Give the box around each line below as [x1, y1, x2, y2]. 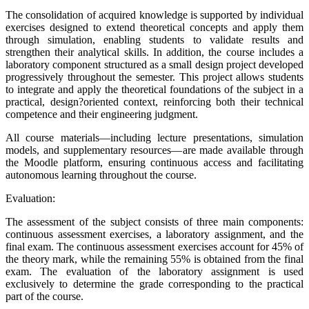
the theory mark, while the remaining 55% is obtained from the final [6, 253, 303, 266]
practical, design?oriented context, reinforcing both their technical [6, 96, 303, 108]
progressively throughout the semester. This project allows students [6, 71, 303, 83]
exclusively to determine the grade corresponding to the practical [6, 278, 303, 290]
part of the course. [6, 290, 83, 303]
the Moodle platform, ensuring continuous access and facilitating [6, 157, 303, 169]
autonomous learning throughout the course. [6, 169, 197, 181]
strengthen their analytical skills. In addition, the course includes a [6, 46, 303, 59]
